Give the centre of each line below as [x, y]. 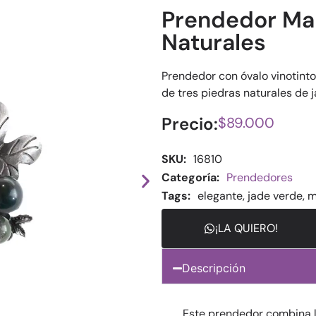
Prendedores [259, 177]
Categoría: [190, 177]
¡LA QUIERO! [246, 228]
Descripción [214, 268]
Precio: [189, 124]
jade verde [275, 196]
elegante [220, 196]
